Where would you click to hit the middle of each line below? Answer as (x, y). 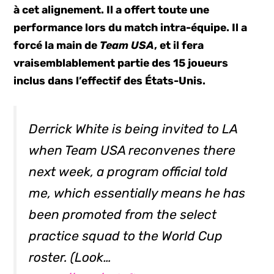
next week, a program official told (128, 172)
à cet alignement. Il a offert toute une (112, 10)
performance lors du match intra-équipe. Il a (131, 28)
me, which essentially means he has (137, 193)
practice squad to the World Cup (126, 236)
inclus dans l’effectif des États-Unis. (110, 81)
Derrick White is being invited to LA (133, 129)
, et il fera (179, 45)
